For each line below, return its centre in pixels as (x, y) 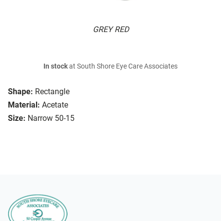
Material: (24, 105)
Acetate (55, 105)
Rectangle (52, 92)
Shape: (20, 92)
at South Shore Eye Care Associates (123, 67)
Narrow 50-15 (51, 118)
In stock (55, 67)
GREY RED (110, 30)
